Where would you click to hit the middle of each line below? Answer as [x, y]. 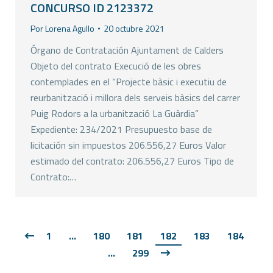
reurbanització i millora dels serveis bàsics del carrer [135, 97]
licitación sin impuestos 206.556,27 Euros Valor [128, 145]
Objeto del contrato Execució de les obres [116, 66]
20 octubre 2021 [134, 28]
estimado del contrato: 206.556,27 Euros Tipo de [132, 161]
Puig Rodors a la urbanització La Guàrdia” [115, 113]
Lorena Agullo [70, 28]
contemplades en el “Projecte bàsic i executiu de [129, 82]
